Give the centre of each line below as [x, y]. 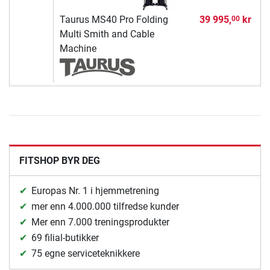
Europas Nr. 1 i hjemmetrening [95, 191]
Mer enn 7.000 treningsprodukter [100, 222]
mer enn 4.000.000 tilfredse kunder [105, 207]
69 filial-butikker [65, 238]
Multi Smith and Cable [107, 34]
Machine [78, 49]
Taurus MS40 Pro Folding [114, 20]
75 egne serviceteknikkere [86, 254]
